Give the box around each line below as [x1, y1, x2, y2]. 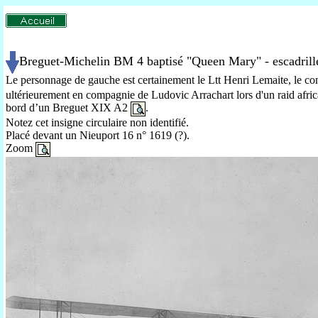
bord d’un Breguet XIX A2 [6, 102, 131, 114]
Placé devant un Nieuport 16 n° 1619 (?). [6, 129, 190, 141]
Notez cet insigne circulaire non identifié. [6, 116, 189, 128]
